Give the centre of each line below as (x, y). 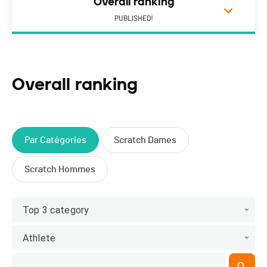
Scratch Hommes (60, 170)
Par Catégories (55, 140)
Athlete (39, 238)
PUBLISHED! (133, 19)
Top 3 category (56, 210)
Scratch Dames (145, 140)
